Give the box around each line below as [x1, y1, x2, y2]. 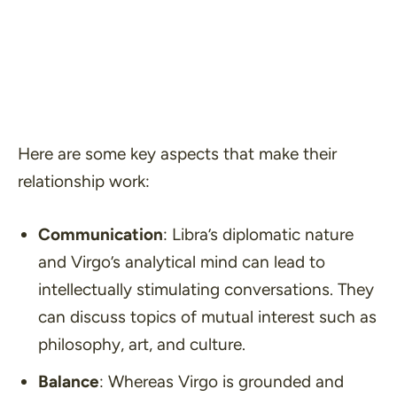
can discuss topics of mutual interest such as [37, 306, 377, 327]
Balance [37, 371, 99, 393]
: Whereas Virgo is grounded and [98, 371, 344, 393]
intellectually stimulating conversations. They [37, 278, 374, 300]
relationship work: [18, 171, 150, 192]
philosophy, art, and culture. [37, 333, 245, 354]
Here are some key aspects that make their [18, 144, 337, 165]
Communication [37, 223, 163, 245]
